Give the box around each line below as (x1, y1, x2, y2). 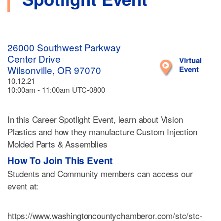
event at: (7, 180, 38, 192)
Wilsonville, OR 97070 (7, 63, 101, 76)
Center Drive (7, 52, 61, 65)
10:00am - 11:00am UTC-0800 (7, 84, 105, 95)
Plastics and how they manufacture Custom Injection (7, 125, 197, 138)
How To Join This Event (7, 154, 113, 167)
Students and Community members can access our (7, 167, 193, 180)
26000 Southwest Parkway (7, 40, 121, 54)
